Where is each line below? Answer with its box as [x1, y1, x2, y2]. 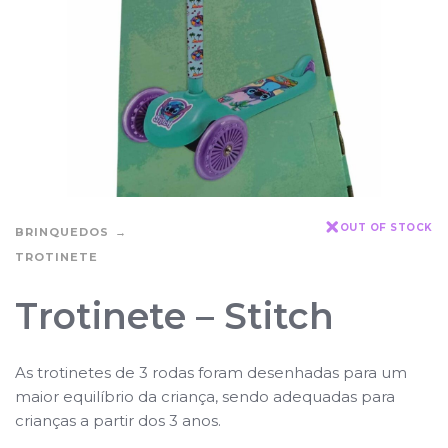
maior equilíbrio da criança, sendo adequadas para [15, 386, 395, 406]
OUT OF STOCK [339, 220, 433, 234]
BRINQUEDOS [15, 224, 109, 239]
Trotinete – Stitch [15, 293, 334, 338]
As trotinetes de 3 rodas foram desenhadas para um [15, 362, 407, 382]
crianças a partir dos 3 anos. [15, 410, 221, 430]
